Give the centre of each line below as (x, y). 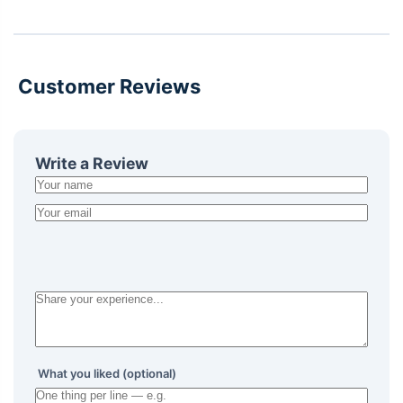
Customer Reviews (107, 86)
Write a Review (92, 163)
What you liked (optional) (106, 373)
